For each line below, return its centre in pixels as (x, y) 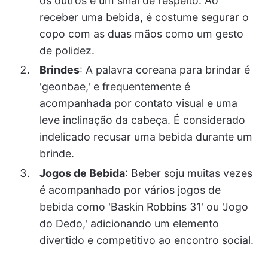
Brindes (59, 70)
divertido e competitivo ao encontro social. (146, 240)
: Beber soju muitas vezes (188, 173)
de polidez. (67, 51)
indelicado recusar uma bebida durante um (146, 137)
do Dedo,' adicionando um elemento (129, 223)
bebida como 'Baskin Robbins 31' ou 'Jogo (144, 206)
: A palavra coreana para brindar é (165, 70)
